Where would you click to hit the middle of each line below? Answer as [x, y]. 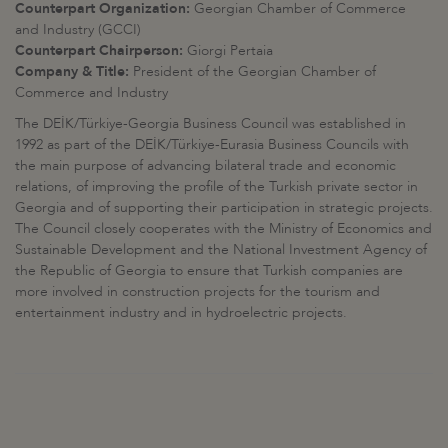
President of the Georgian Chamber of [254, 71]
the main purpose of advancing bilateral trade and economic [205, 165]
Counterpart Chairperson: [99, 50]
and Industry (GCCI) [78, 29]
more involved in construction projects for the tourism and [197, 291]
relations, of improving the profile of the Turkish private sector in [216, 186]
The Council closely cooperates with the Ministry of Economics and [223, 228]
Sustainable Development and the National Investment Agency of [221, 249]
